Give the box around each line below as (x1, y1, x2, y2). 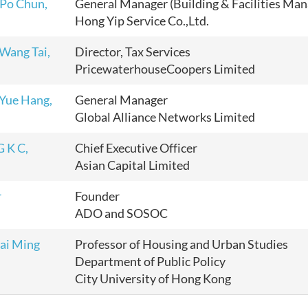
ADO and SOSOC (75, 206, 168, 221)
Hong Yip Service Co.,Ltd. (75, 13, 209, 28)
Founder (75, 188, 122, 203)
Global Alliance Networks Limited (75, 109, 255, 124)
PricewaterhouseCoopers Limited (75, 61, 255, 76)
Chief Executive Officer (75, 140, 197, 155)
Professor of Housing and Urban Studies (75, 236, 288, 252)
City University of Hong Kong (75, 271, 231, 286)
